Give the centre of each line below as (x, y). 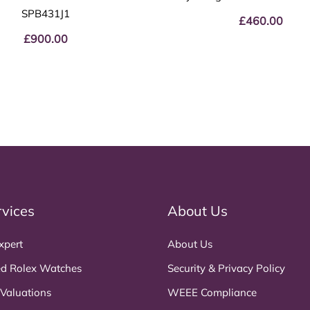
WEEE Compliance (212, 292)
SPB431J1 (46, 14)
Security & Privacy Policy (226, 268)
